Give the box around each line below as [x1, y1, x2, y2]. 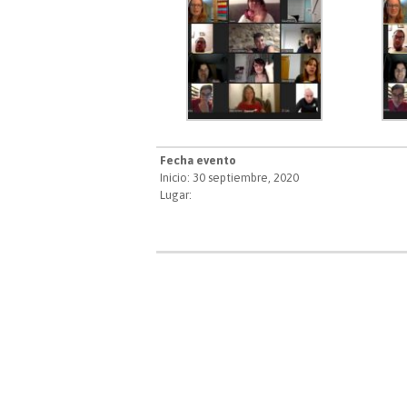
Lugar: [160, 188, 192, 203]
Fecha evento [160, 154, 236, 168]
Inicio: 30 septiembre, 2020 [160, 171, 299, 185]
